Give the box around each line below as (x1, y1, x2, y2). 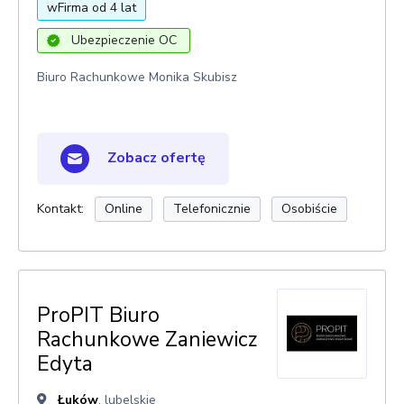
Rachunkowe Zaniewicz (37, 326, 257, 353)
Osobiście (281, 200, 337, 217)
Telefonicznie (173, 200, 251, 217)
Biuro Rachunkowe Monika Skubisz (37, 69, 237, 86)
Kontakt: (37, 200, 84, 217)
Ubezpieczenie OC (68, 32, 180, 49)
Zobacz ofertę (104, 147, 206, 168)
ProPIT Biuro (37, 301, 160, 329)
